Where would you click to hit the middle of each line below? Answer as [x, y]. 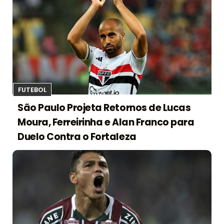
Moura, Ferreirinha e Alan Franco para [106, 122]
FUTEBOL [32, 89]
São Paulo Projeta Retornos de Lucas [104, 107]
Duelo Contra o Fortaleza [77, 136]
